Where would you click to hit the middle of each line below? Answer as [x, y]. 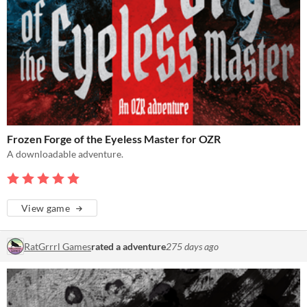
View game [46, 208]
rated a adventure [128, 247]
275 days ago [192, 247]
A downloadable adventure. [65, 154]
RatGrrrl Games [58, 247]
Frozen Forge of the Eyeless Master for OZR [114, 139]
